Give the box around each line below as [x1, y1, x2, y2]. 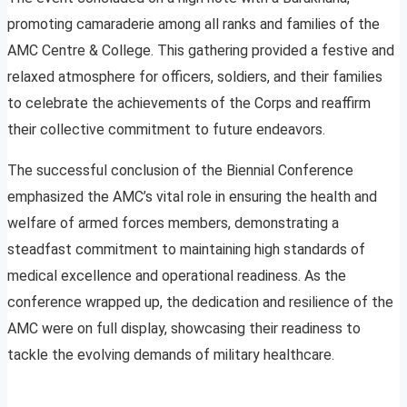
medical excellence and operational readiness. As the [7, 267, 346, 285]
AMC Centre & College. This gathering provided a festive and [7, 42, 394, 60]
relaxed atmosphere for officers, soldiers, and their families [7, 68, 382, 86]
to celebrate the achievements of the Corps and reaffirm [7, 94, 371, 113]
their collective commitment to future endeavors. [7, 121, 325, 139]
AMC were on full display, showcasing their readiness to [7, 320, 361, 338]
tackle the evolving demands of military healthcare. [7, 346, 334, 364]
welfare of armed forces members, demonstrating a [7, 214, 339, 233]
